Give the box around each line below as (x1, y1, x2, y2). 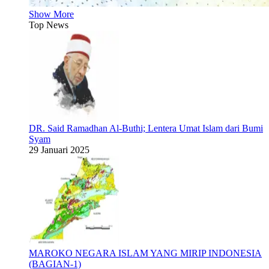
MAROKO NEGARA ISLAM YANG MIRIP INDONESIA (29, 248, 262, 258)
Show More (29, 9, 74, 19)
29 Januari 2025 (29, 145, 89, 155)
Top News (29, 20, 68, 30)
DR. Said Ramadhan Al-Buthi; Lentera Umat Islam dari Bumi (29, 123, 263, 133)
